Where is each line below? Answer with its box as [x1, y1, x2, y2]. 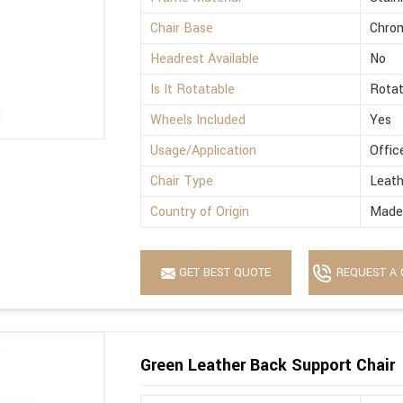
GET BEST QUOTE [175, 264, 272, 282]
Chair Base [150, 19, 214, 39]
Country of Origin [150, 202, 250, 222]
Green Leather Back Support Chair [140, 354, 396, 378]
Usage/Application [150, 141, 257, 161]
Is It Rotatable [150, 80, 236, 100]
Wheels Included [150, 111, 246, 130]
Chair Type [150, 172, 214, 192]
